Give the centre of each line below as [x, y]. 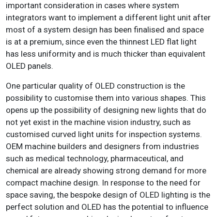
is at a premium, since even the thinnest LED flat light [101, 41]
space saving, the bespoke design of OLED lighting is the [108, 194]
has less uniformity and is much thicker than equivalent [106, 54]
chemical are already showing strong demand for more [106, 170]
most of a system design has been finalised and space [105, 29]
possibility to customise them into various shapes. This [106, 98]
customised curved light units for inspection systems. [104, 134]
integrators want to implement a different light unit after [108, 17]
